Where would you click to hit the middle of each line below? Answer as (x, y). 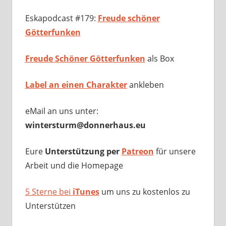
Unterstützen (50, 206)
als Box (159, 59)
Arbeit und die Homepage (74, 166)
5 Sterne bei (49, 192)
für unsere (175, 152)
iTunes (86, 192)
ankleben (145, 85)
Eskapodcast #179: (61, 18)
